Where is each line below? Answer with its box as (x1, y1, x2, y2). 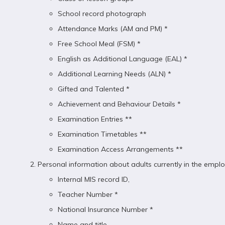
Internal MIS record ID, (58, 175, 130, 184)
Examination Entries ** (58, 115, 132, 124)
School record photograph (58, 9, 146, 18)
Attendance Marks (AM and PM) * (58, 24, 168, 33)
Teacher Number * (58, 190, 118, 199)
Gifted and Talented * (58, 84, 130, 93)
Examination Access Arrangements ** (58, 145, 183, 154)
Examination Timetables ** (58, 130, 147, 139)
